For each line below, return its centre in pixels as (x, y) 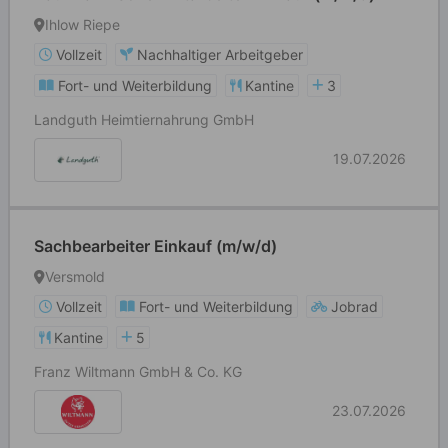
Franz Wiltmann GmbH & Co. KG (138, 371)
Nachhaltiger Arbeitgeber (220, 54)
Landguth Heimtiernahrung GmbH (144, 119)
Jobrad (354, 306)
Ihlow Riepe (82, 24)
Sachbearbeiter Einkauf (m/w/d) (155, 246)
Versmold (75, 276)
